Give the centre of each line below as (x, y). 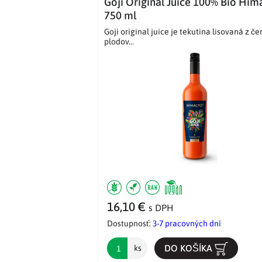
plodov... (119, 42)
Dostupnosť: (130, 224)
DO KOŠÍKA (189, 248)
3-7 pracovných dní (187, 224)
